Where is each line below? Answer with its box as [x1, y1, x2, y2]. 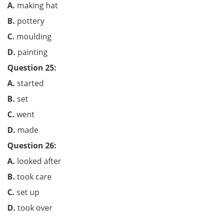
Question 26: [7, 140, 56, 151]
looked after [15, 156, 75, 166]
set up [15, 187, 67, 198]
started [15, 78, 67, 89]
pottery [15, 16, 68, 26]
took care [15, 171, 69, 182]
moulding [15, 31, 67, 42]
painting [16, 47, 48, 57]
